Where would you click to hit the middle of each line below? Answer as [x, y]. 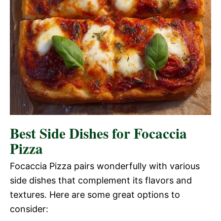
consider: [29, 209]
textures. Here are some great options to [95, 194]
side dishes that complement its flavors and [101, 180]
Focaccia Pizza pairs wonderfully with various [105, 166]
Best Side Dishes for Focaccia [98, 133]
